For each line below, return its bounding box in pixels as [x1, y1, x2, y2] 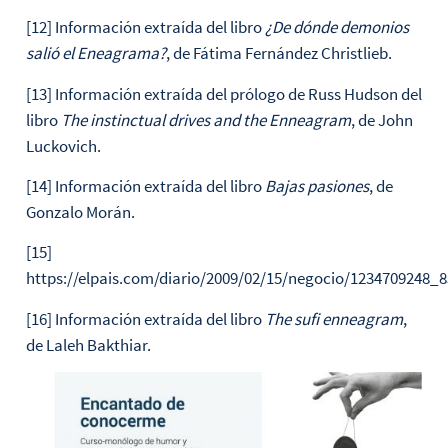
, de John [350, 108, 413, 131]
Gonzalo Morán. [25, 201, 135, 224]
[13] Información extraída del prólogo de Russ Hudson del [25, 82, 422, 105]
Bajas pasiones [264, 175, 369, 198]
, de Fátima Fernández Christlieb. [165, 42, 392, 65]
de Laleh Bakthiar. [25, 333, 151, 356]
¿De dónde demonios [264, 16, 409, 39]
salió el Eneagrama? [25, 42, 166, 65]
